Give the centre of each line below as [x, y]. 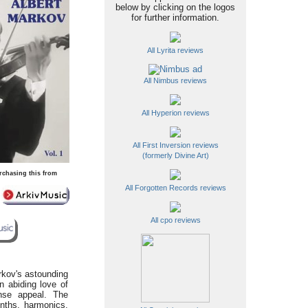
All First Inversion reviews [175, 145]
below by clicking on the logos [175, 7]
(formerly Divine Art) [175, 155]
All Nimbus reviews [175, 80]
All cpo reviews [175, 220]
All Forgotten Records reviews [175, 188]
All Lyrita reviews [175, 50]
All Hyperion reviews [175, 113]
